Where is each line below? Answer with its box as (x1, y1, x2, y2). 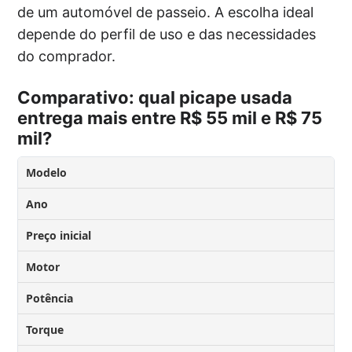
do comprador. (17, 47, 116, 64)
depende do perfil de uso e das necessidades (17, 25, 317, 42)
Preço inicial (26, 227, 92, 243)
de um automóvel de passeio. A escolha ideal (17, 3, 314, 20)
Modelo (26, 164, 68, 180)
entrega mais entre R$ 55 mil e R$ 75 (17, 107, 323, 128)
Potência (26, 290, 74, 306)
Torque (26, 321, 64, 337)
